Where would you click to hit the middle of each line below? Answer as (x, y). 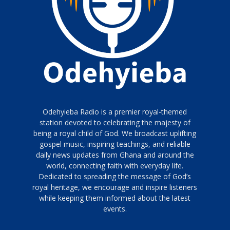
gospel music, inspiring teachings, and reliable (115, 144)
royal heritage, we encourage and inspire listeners (115, 187)
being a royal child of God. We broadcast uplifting (115, 133)
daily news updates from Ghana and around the (115, 155)
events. (115, 209)
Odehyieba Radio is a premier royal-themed (115, 112)
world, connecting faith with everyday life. (115, 166)
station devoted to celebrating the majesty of (115, 122)
